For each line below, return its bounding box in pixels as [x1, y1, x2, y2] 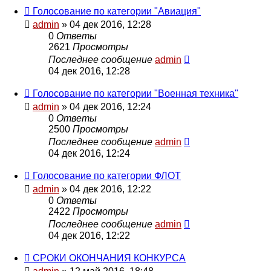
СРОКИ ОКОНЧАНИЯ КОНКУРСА [33, 252, 186, 263]
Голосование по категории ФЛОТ [33, 170, 181, 181]
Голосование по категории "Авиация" [33, 5, 201, 16]
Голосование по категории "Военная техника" [33, 88, 238, 99]
